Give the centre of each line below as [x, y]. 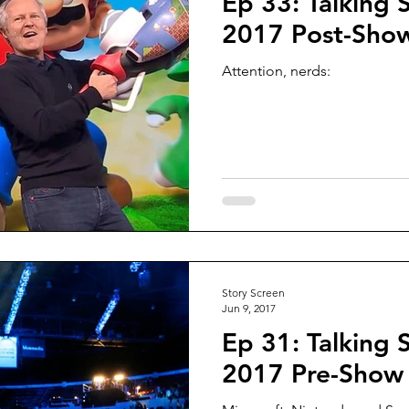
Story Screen [253, 293]
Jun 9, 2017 [249, 308]
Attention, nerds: [276, 70]
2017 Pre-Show [313, 373]
